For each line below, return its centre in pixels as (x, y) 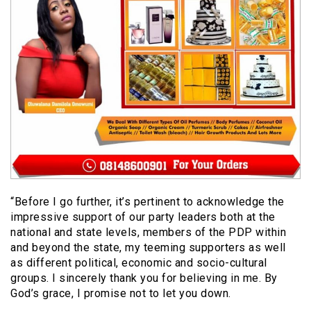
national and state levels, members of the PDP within (148, 233)
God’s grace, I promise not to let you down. (121, 294)
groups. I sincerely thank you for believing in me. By (144, 278)
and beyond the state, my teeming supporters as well (148, 248)
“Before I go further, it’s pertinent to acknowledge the (148, 202)
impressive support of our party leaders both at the (143, 217)
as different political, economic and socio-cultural (139, 263)
